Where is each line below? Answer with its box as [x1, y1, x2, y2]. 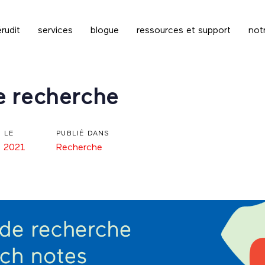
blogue [90, 26, 119, 36]
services [37, 26, 73, 36]
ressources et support [136, 26, 231, 36]
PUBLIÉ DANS [56, 130, 110, 137]
